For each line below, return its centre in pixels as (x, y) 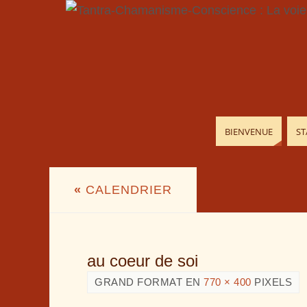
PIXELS (271, 282)
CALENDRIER (127, 190)
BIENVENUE (248, 131)
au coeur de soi (143, 261)
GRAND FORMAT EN (149, 282)
